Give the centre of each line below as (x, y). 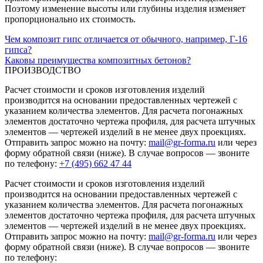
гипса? (18, 50)
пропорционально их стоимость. (70, 19)
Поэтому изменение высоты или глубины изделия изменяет (125, 9)
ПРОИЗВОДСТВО (43, 70)
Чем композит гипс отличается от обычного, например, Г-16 (126, 39)
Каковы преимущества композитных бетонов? (98, 60)
